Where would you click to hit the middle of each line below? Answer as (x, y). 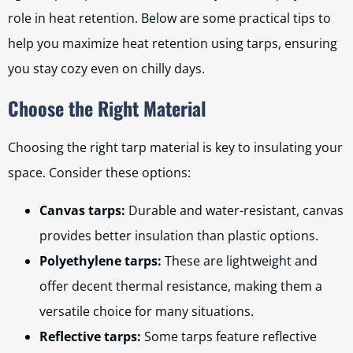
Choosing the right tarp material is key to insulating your (175, 147)
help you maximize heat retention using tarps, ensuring (173, 43)
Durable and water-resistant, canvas (234, 210)
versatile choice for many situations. (147, 311)
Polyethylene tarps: (100, 261)
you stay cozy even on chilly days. (106, 69)
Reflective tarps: (90, 336)
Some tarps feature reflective (229, 336)
